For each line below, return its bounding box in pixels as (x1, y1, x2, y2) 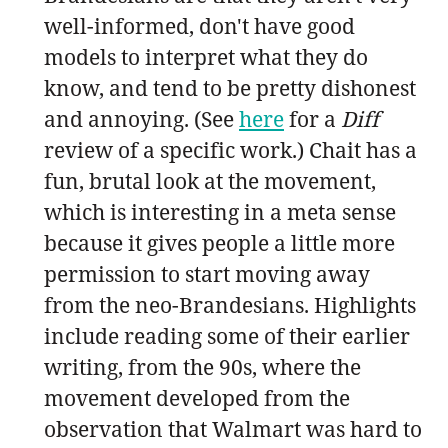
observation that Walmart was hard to (44, 414, 422, 443)
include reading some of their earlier (44, 321, 410, 350)
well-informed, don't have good (44, 11, 355, 40)
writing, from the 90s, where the (44, 352, 361, 381)
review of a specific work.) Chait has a (44, 135, 417, 164)
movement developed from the (44, 383, 350, 412)
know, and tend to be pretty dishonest (44, 73, 416, 102)
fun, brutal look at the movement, (44, 166, 376, 195)
